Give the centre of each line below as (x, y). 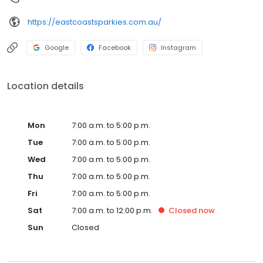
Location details (45, 86)
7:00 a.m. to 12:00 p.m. (112, 210)
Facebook (115, 48)
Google (57, 48)
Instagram (178, 48)
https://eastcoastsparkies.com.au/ (95, 22)
